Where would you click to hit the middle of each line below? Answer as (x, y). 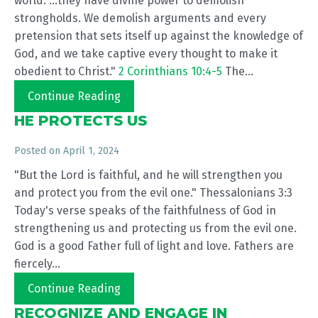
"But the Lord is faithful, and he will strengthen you (148, 175)
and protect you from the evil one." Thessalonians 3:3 (153, 193)
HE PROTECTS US (81, 121)
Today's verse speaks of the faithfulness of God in (145, 210)
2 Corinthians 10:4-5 (170, 71)
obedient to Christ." (66, 71)
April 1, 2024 (91, 151)
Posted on (39, 151)
